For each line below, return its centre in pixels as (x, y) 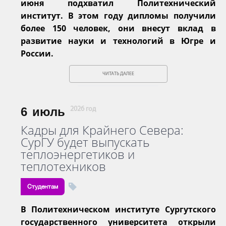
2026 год (83, 109)
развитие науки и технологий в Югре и (118, 41)
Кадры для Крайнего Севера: (102, 130)
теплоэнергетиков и (78, 154)
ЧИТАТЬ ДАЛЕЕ (118, 74)
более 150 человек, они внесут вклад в (118, 28)
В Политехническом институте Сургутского (118, 209)
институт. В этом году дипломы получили (118, 15)
